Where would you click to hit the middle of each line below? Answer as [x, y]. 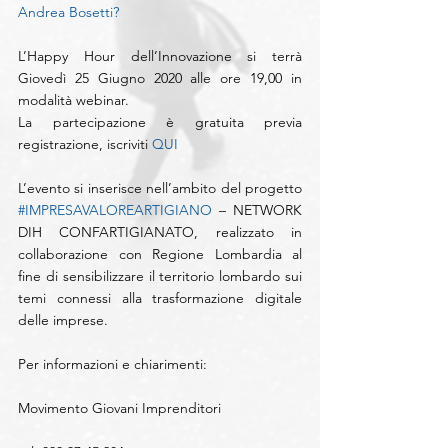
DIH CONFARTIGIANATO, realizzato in [160, 232]
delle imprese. [63, 320]
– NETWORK [257, 210]
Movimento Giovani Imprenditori [119, 408]
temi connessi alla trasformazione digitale [160, 298]
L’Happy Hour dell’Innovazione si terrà [160, 56]
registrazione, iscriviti [85, 144]
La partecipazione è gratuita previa [160, 122]
